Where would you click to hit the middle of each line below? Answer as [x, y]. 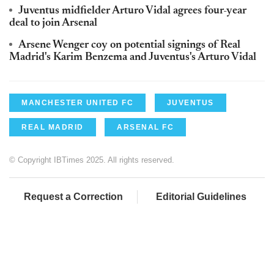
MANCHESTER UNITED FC [77, 102]
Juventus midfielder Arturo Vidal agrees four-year [132, 11]
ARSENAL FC [145, 127]
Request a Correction [73, 196]
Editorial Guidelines [201, 196]
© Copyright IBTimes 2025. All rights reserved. [92, 160]
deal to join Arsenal [53, 23]
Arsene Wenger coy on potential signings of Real [129, 45]
